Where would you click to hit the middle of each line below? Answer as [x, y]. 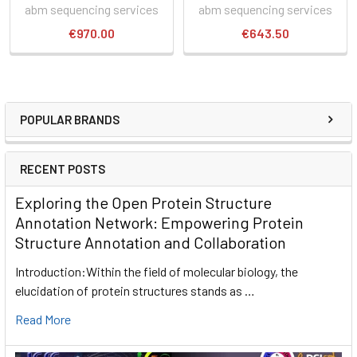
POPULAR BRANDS [70, 119]
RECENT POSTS [63, 169]
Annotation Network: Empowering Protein [159, 222]
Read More [43, 319]
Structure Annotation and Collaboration [151, 242]
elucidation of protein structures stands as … [135, 290]
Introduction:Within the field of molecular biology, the [157, 271]
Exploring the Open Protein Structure [143, 202]
